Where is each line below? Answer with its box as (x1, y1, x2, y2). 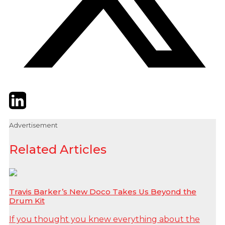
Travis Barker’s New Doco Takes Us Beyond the (9, 186, 196, 196)
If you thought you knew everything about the (9, 214, 200, 224)
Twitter (9, 91, 38, 101)
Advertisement (9, 121, 58, 130)
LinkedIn (26, 91, 61, 101)
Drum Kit (9, 195, 45, 205)
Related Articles (9, 142, 106, 157)
